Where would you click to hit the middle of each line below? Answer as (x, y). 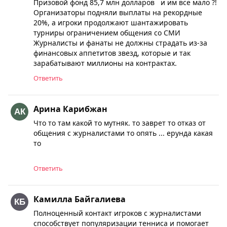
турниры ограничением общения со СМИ (108, 33)
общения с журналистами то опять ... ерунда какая (123, 133)
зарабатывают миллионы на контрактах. (105, 63)
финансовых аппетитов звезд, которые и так (112, 53)
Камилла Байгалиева (80, 199)
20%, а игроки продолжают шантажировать (111, 23)
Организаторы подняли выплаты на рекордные (118, 12)
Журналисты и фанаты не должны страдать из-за (120, 43)
